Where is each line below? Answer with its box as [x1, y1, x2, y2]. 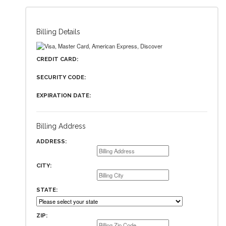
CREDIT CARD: [36, 55, 78, 63]
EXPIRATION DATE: [36, 92, 91, 99]
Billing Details [36, 28, 80, 36]
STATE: [36, 186, 58, 193]
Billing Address [36, 122, 86, 130]
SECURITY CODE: [36, 74, 86, 81]
